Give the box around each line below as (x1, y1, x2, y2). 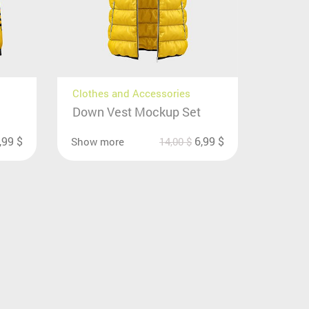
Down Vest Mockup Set (72, 103, 201, 121)
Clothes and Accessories (72, 86, 191, 101)
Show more (71, 134, 125, 149)
